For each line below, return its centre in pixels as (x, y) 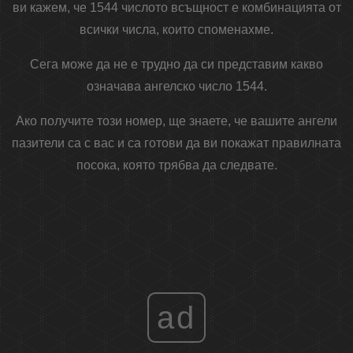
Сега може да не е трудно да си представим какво (176, 65)
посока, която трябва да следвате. (176, 165)
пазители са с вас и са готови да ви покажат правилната (176, 143)
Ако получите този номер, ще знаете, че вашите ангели (176, 121)
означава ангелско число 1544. (176, 87)
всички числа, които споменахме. (176, 30)
